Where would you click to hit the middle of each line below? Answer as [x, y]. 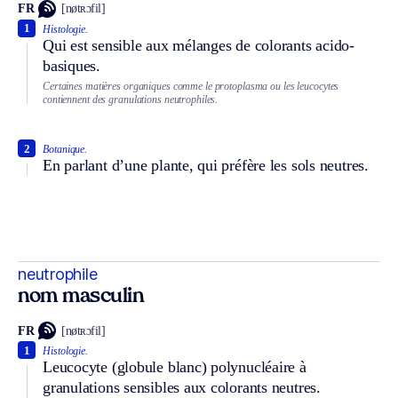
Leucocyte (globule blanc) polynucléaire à [175, 367]
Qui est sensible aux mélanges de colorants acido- [199, 45]
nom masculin [81, 298]
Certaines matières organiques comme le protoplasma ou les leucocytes [191, 86]
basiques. [72, 65]
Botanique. [65, 150]
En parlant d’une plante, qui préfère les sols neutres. [206, 166]
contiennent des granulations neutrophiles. [131, 99]
